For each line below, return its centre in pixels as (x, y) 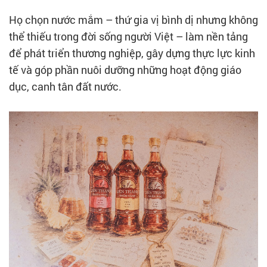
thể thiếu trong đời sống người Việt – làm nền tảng (128, 36)
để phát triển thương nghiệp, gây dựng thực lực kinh (132, 53)
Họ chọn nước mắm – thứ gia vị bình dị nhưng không (133, 19)
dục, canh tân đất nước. (66, 86)
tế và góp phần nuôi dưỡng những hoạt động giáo (125, 69)
